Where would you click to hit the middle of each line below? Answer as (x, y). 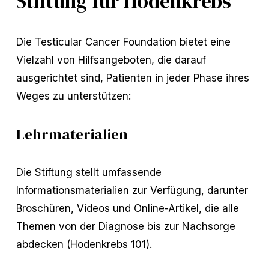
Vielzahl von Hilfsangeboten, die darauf (111, 60)
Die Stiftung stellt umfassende (89, 172)
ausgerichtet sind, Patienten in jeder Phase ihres (132, 78)
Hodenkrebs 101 (108, 244)
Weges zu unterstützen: (74, 96)
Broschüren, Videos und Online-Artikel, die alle (127, 208)
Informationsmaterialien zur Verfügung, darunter (132, 190)
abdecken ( (43, 244)
